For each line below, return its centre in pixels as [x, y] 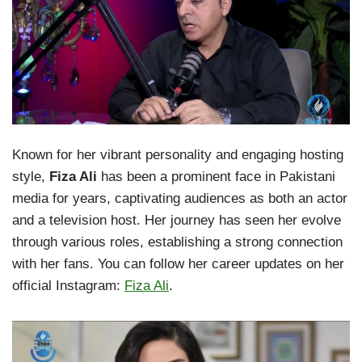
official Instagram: [68, 286]
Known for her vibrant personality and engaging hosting [178, 155]
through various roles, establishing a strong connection [177, 242]
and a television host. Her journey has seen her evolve [177, 221]
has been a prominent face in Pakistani [216, 177]
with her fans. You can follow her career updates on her [178, 264]
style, [31, 177]
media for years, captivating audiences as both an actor [180, 199]
